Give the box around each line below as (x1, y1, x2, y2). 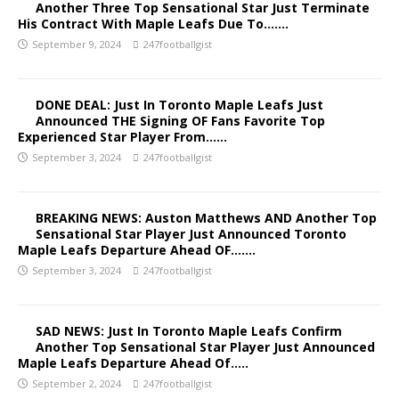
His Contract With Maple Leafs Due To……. (18, 15, 289, 32)
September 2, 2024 (32, 377, 121, 390)
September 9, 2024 (32, 37, 121, 51)
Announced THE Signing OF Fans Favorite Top (36, 112, 325, 129)
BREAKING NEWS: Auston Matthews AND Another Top (36, 209, 377, 226)
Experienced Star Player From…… (18, 128, 227, 145)
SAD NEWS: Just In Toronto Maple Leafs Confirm (36, 322, 342, 339)
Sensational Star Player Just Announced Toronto (36, 225, 346, 242)
